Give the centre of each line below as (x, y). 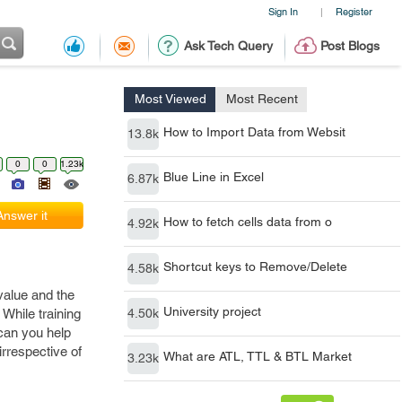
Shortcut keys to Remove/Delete (255, 267)
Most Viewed (170, 99)
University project (212, 311)
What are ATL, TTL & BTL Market (258, 356)
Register (354, 11)
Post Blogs (350, 46)
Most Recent (262, 99)
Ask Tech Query (228, 46)
